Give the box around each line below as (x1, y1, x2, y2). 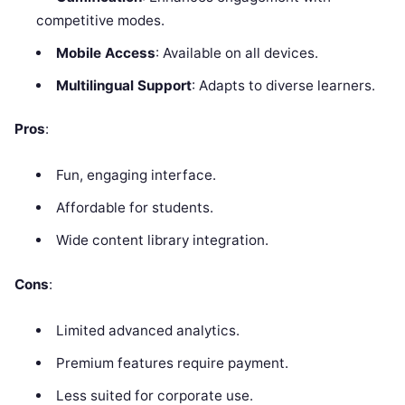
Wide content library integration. (55, 231, 268, 250)
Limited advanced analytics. (55, 321, 240, 339)
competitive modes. (36, 12, 165, 30)
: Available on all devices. (155, 44, 318, 62)
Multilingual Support (55, 77, 192, 95)
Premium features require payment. (55, 353, 288, 372)
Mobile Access (55, 44, 155, 62)
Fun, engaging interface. (55, 166, 216, 184)
